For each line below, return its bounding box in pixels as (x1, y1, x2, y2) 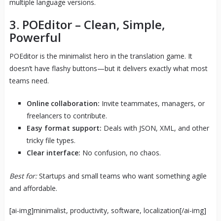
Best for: (9, 171, 37, 181)
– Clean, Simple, (72, 16, 165, 33)
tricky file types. (26, 135, 75, 145)
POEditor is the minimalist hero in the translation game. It (9, 51, 192, 61)
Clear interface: (26, 147, 80, 157)
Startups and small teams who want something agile (37, 171, 207, 181)
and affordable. (9, 183, 57, 193)
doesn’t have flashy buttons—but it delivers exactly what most (9, 63, 208, 73)
